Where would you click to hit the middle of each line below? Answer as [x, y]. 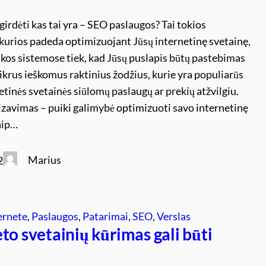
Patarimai [106, 216]
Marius [45, 159]
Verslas [174, 216]
